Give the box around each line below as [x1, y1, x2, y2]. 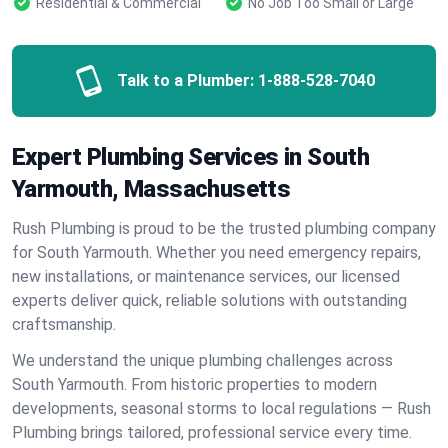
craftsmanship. [12, 315, 116, 334]
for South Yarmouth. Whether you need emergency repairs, [12, 243, 421, 262]
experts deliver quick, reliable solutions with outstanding [12, 291, 407, 310]
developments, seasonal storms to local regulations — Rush [12, 399, 431, 418]
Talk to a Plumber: [117, 71, 254, 90]
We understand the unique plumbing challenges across [12, 351, 393, 370]
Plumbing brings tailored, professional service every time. [12, 423, 412, 442]
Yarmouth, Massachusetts [12, 175, 291, 203]
